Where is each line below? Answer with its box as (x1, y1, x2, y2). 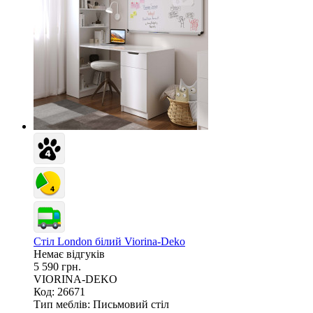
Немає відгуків (34, 247, 105, 260)
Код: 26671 (34, 285, 85, 298)
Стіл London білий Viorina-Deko (34, 235, 185, 247)
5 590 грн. (34, 260, 81, 272)
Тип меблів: (34, 298, 90, 310)
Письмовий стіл (93, 298, 169, 310)
